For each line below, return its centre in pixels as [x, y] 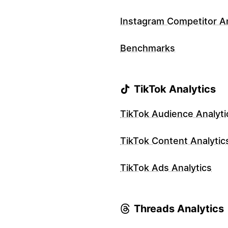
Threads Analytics [179, 209]
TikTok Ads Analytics [166, 168]
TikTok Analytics [175, 89]
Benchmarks [148, 48]
